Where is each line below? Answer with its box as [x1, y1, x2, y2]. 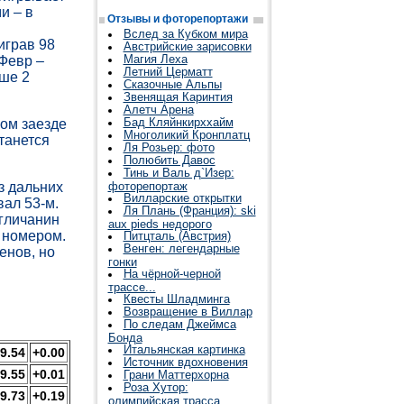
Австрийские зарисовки [123, 40, 252, 53]
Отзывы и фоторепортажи [104, 13, 253, 25]
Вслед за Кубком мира [123, 27, 248, 41]
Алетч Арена [123, 103, 194, 116]
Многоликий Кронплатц [123, 128, 250, 142]
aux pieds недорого [107, 217, 212, 230]
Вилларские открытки [123, 191, 242, 205]
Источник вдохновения [123, 355, 248, 369]
